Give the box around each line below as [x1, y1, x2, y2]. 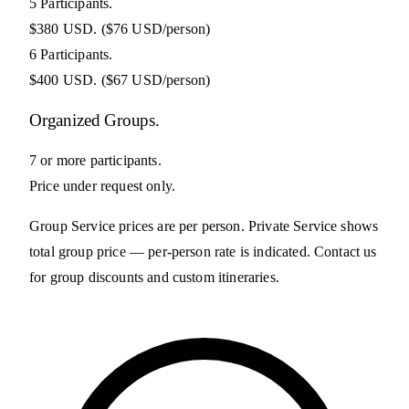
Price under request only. [29, 177, 175, 194]
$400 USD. [29, 72, 98, 89]
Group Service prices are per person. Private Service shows [29, 217, 379, 234]
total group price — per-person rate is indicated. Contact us [29, 243, 377, 259]
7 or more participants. [29, 152, 162, 168]
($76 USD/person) [100, 21, 211, 37]
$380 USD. [29, 21, 98, 37]
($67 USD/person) [100, 72, 211, 89]
